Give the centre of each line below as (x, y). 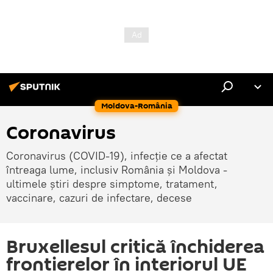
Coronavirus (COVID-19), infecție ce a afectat (117, 156)
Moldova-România (136, 106)
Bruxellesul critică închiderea (135, 247)
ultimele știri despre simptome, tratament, (112, 184)
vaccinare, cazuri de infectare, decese (99, 198)
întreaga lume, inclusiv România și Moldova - (117, 170)
